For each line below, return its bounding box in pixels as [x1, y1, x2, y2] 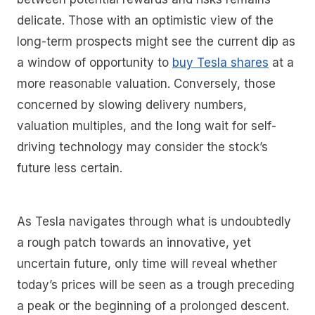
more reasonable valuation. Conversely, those [17, 77, 276, 91]
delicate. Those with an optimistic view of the [17, 13, 274, 28]
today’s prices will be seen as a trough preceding [17, 277, 295, 292]
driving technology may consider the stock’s [17, 140, 268, 155]
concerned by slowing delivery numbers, [17, 98, 247, 112]
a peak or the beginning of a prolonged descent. [17, 298, 289, 313]
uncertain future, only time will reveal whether [17, 256, 277, 271]
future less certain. [17, 161, 122, 176]
